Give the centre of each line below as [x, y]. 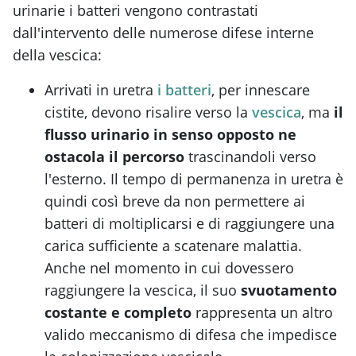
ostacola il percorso [114, 157]
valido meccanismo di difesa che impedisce [191, 335]
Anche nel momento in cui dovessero [169, 268]
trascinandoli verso [250, 157]
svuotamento [289, 290]
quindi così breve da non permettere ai [175, 201]
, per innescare [261, 90]
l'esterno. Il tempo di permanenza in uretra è [194, 179]
